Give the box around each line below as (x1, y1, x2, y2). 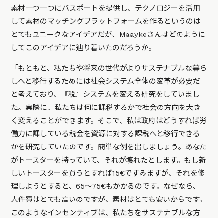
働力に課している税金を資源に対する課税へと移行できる (11, 129, 200, 139)
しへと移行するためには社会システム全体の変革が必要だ (11, 77, 200, 86)
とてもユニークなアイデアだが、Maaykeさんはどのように (11, 30, 206, 39)
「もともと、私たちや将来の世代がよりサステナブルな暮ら (11, 64, 207, 73)
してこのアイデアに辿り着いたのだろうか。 (11, 43, 156, 53)
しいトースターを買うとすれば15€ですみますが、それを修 (11, 169, 205, 178)
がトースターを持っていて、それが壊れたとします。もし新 (11, 156, 206, 165)
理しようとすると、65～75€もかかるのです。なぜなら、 (11, 182, 200, 191)
